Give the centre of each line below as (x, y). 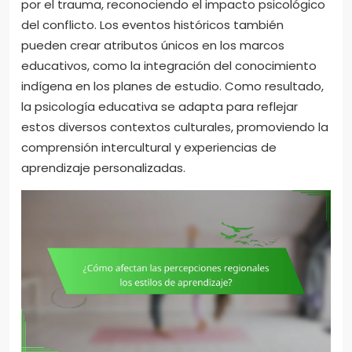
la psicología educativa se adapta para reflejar (159, 106)
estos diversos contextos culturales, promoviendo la (175, 126)
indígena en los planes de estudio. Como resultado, (172, 86)
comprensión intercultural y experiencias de (149, 147)
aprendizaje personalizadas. (103, 167)
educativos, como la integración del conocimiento (169, 65)
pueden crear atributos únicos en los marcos (153, 45)
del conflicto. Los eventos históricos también (152, 24)
